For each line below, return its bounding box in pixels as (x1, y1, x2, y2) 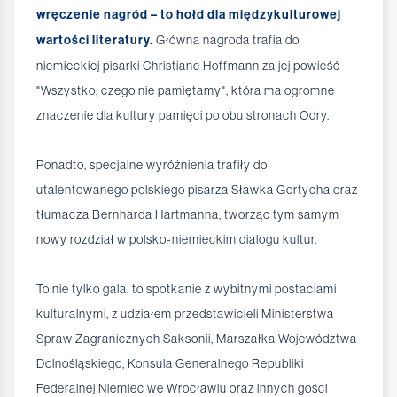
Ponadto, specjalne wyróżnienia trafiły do (36, 158, 268, 173)
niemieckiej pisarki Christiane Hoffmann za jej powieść (36, 58, 340, 74)
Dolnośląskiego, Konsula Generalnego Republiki (36, 356, 304, 371)
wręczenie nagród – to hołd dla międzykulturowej (36, 7, 341, 23)
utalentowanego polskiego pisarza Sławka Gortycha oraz (36, 183, 358, 198)
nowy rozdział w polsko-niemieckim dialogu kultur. (36, 232, 317, 247)
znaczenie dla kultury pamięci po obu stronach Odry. (36, 108, 330, 123)
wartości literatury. (36, 33, 153, 49)
